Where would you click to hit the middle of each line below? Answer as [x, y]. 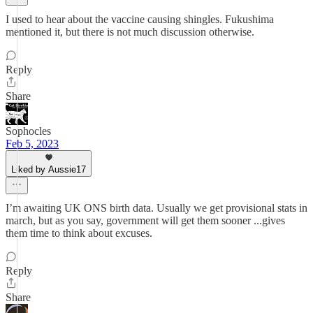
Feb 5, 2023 [32, 144]
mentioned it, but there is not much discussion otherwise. [130, 32]
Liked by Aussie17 [49, 169]
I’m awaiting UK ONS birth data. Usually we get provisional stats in [156, 208]
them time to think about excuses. [79, 233]
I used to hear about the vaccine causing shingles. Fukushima [140, 19]
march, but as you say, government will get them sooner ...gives [145, 220]
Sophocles [28, 131]
